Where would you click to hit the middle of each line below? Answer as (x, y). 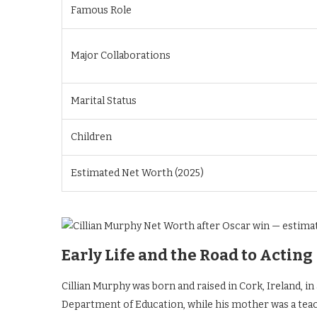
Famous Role (101, 10)
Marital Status (104, 101)
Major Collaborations (121, 56)
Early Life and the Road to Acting (187, 255)
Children (91, 137)
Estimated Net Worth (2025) (137, 173)
